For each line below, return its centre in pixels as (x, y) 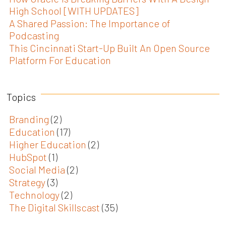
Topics (21, 97)
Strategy (29, 182)
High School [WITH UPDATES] (74, 10)
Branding (30, 119)
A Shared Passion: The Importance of (90, 23)
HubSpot (29, 157)
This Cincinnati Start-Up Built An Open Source (110, 48)
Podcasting (34, 35)
